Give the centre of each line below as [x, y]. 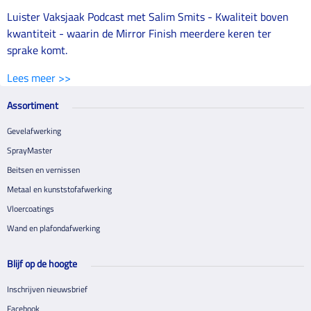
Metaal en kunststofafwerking [59, 189]
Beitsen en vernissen [43, 170]
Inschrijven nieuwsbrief [47, 289]
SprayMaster [30, 150]
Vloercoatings [31, 209]
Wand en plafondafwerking [53, 228]
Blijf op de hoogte [42, 263]
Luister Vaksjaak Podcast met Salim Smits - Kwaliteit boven [148, 17]
